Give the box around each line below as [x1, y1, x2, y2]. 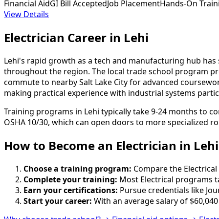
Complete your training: [23, 174, 117, 185]
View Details [4, 9, 49, 20]
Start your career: [23, 196, 92, 207]
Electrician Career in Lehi [4, 29, 149, 46]
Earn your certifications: [23, 185, 118, 196]
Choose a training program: [23, 163, 131, 175]
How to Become [4, 137, 98, 154]
